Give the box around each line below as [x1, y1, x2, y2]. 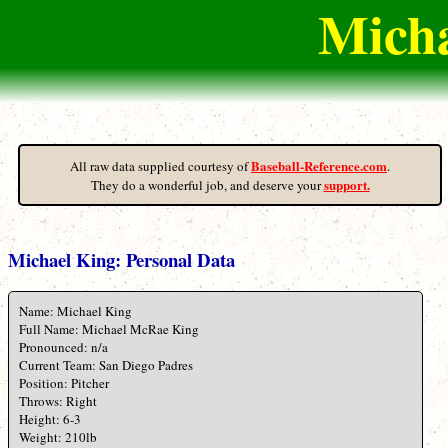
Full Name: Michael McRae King [19, 320, 199, 339]
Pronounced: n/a [19, 338, 108, 357]
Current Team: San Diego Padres [19, 356, 193, 375]
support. [323, 175, 370, 194]
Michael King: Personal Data [8, 245, 235, 273]
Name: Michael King [19, 302, 132, 321]
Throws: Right [19, 392, 97, 411]
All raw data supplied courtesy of [70, 157, 251, 175]
